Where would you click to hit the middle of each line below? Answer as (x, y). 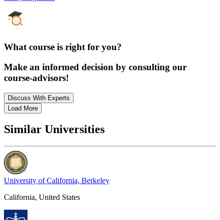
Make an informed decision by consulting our (95, 67)
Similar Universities (54, 129)
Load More (23, 108)
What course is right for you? (63, 47)
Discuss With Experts (39, 98)
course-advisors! (36, 78)
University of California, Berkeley (57, 181)
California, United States (42, 197)
